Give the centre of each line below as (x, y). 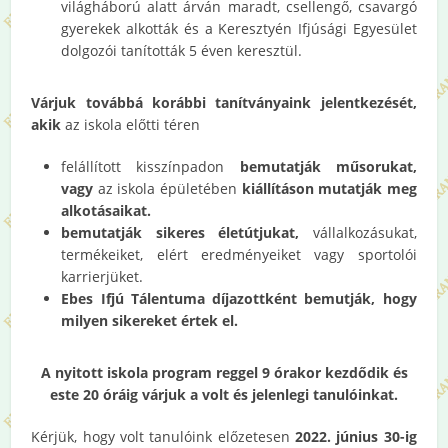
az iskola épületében (169, 188)
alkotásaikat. (106, 210)
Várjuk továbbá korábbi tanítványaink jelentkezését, (224, 102)
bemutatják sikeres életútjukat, (180, 232)
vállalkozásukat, (358, 232)
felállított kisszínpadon (150, 166)
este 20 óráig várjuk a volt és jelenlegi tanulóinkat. (224, 394)
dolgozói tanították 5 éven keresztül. (182, 50)
